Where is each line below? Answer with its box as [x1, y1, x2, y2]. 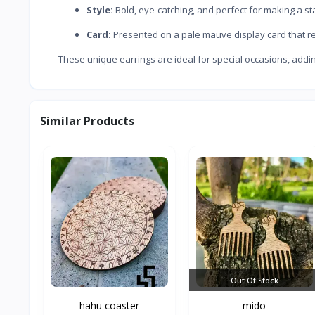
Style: [86, 3, 113, 16]
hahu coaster [79, 298, 139, 312]
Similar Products [40, 112, 135, 129]
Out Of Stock [230, 274, 278, 285]
